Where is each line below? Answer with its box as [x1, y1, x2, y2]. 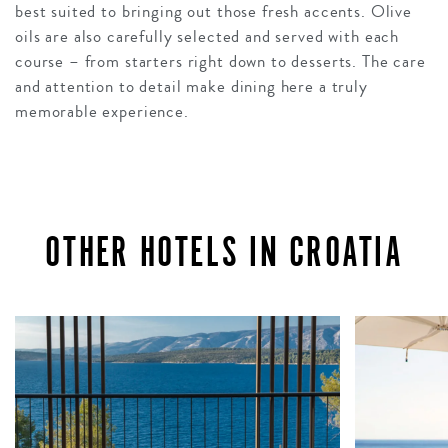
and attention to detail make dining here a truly [15, 74, 368, 100]
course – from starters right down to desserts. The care [15, 49, 426, 75]
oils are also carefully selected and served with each [15, 24, 400, 50]
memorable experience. [15, 99, 189, 125]
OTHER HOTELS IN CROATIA [45, 227, 403, 278]
